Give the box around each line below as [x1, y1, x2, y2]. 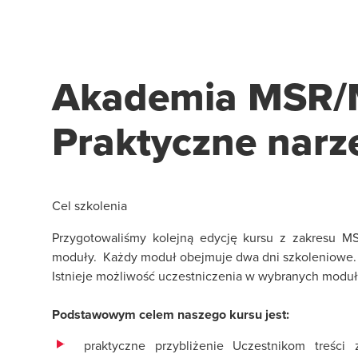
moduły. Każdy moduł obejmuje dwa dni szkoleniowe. [52, 248, 356, 265]
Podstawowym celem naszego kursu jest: [52, 305, 292, 324]
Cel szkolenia [52, 197, 127, 214]
